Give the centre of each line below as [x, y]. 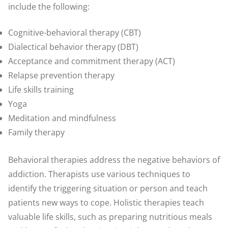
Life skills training [41, 89]
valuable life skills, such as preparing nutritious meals [110, 217]
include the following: [49, 7]
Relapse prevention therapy [61, 75]
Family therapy [36, 132]
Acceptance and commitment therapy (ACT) [92, 61]
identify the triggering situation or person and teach [108, 188]
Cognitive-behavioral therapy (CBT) [75, 32]
